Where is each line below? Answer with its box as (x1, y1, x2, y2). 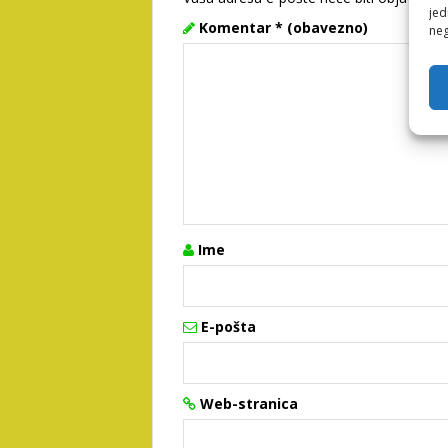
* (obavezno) (275, 18, 368, 37)
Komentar (199, 18, 275, 37)
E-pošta (201, 317, 256, 336)
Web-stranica (200, 394, 298, 413)
